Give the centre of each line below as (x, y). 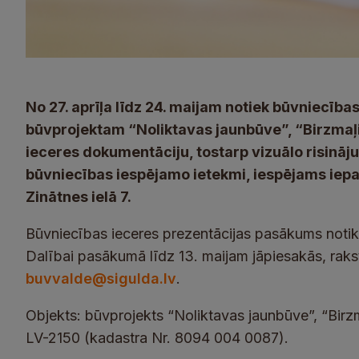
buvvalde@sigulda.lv (101, 278)
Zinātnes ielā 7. (79, 197)
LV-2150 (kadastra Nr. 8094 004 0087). (157, 338)
